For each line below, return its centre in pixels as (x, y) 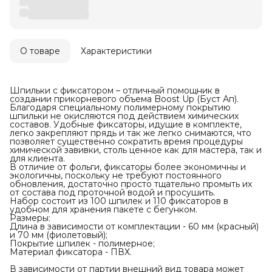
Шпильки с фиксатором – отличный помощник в (115, 91)
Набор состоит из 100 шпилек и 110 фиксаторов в (119, 201)
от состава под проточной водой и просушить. (112, 193)
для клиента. (37, 159)
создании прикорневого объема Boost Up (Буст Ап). (124, 99)
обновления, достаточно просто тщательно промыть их (131, 184)
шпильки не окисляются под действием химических (124, 116)
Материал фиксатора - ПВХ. (71, 252)
